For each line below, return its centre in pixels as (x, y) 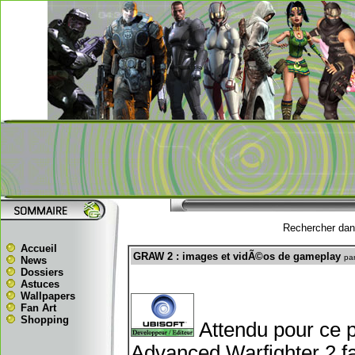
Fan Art (38, 308)
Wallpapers (48, 296)
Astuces (40, 284)
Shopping (45, 320)
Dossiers (42, 272)
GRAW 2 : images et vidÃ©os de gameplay (237, 256)
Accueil (39, 248)
